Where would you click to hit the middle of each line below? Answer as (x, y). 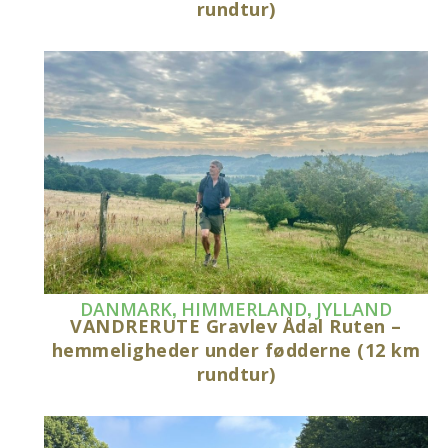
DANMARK (126, 309)
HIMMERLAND (244, 309)
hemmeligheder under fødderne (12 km (236, 350)
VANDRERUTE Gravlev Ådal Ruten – (236, 326)
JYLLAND (354, 309)
